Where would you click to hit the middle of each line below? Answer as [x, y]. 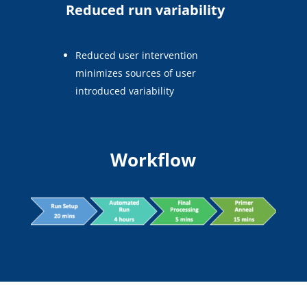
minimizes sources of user [136, 73]
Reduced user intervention [137, 55]
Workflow [153, 159]
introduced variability [125, 90]
